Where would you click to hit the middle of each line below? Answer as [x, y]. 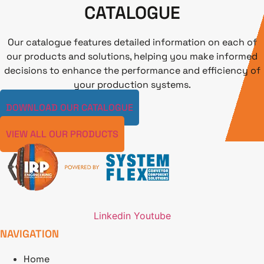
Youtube [152, 216]
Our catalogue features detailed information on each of [132, 42]
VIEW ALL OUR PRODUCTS [62, 134]
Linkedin [112, 216]
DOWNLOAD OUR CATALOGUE [70, 108]
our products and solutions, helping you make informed [132, 56]
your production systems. [132, 84]
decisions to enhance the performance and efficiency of [132, 70]
